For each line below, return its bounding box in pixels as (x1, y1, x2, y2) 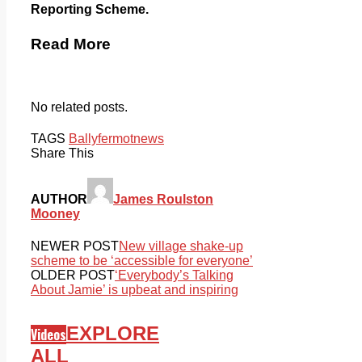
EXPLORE (66, 322, 159, 345)
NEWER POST (31, 238, 119, 253)
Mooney (31, 207, 80, 221)
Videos (31, 325, 66, 345)
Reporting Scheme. (31, 2, 149, 16)
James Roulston (113, 192, 213, 207)
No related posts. (31, 100, 128, 115)
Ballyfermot (69, 132, 133, 146)
